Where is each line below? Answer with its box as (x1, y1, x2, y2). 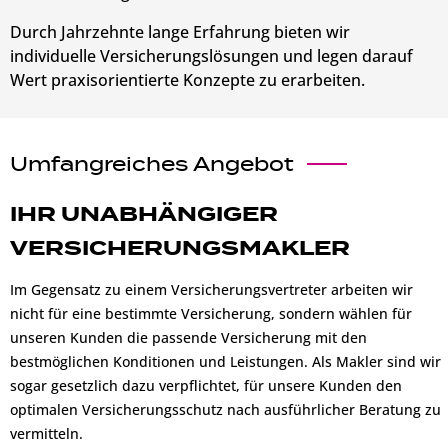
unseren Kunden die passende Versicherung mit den (10, 328, 367, 348)
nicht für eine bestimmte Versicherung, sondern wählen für (10, 304, 412, 324)
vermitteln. (10, 424, 83, 444)
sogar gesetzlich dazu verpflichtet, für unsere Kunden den (10, 376, 402, 396)
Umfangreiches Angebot (10, 151, 294, 176)
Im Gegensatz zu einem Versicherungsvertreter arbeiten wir (10, 280, 413, 300)
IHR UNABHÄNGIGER (10, 201, 278, 227)
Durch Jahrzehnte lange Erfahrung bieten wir (10, 21, 350, 44)
